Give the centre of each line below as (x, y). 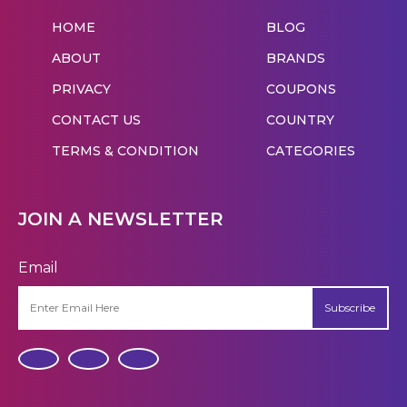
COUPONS (301, 89)
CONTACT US (96, 120)
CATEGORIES (311, 151)
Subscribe (350, 308)
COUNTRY (300, 120)
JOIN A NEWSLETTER (121, 219)
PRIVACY (81, 89)
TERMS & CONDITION (125, 151)
